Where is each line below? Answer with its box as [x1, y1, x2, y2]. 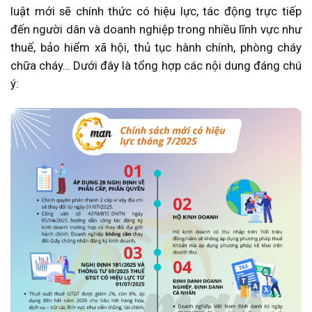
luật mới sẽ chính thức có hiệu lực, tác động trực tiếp [10, 4, 302, 19]
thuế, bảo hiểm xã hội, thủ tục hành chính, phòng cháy [10, 40, 302, 55]
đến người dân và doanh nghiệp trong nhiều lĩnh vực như [10, 22, 302, 37]
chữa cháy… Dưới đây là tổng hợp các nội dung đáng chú [10, 58, 302, 73]
